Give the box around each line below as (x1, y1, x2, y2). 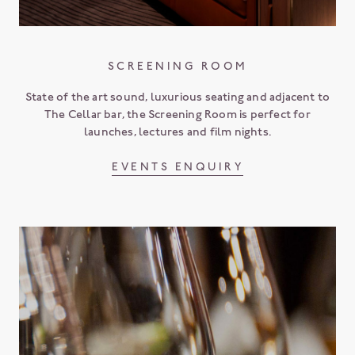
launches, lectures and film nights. (84, 124, 271, 139)
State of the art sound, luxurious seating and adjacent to (25, 89, 330, 104)
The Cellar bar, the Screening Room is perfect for (44, 106, 311, 121)
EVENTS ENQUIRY (112, 159, 243, 174)
